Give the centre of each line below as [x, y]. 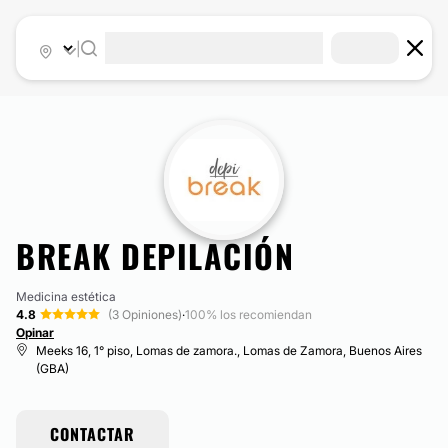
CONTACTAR [92, 434]
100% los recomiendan [248, 314]
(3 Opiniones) [145, 314]
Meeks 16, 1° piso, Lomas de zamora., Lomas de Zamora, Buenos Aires [229, 350]
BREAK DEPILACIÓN [155, 255]
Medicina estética [66, 296]
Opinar [35, 332]
